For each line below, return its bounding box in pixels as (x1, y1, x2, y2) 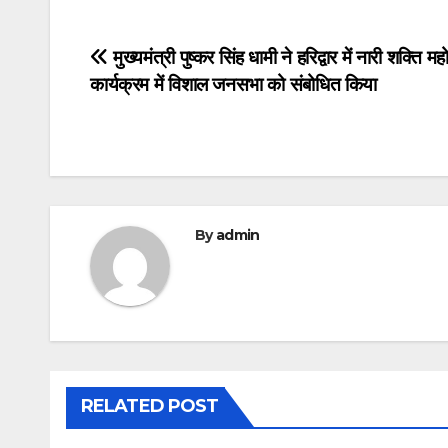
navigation (89, 86, 251, 126)
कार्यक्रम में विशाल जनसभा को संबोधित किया (90, 74, 378, 96)
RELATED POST (81, 395, 219, 418)
